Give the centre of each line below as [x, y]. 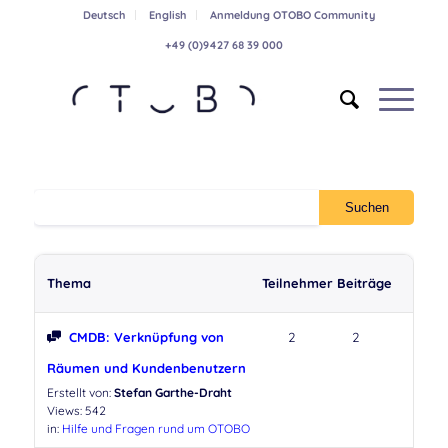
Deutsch [103, 15]
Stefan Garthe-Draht [172, 392]
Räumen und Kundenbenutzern [146, 368]
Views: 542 [76, 410]
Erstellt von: [80, 392]
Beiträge [364, 283]
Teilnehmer [297, 283]
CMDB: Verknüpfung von [146, 337]
